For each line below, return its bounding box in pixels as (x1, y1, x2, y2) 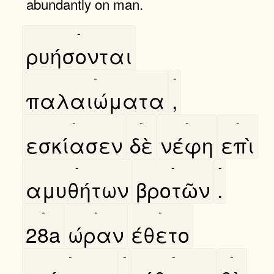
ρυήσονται (26, 40, 132, 70)
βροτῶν (136, 174, 210, 204)
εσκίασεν (26, 129, 122, 160)
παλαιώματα (26, 84, 165, 115)
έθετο (131, 218, 190, 249)
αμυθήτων (26, 174, 128, 204)
